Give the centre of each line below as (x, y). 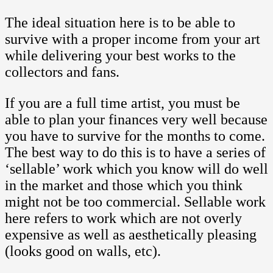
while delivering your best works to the (120, 55)
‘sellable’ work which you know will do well (136, 168)
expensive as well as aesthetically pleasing (131, 234)
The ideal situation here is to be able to (120, 22)
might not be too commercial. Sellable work (135, 201)
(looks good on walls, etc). (83, 251)
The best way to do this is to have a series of (135, 152)
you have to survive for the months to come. (135, 136)
